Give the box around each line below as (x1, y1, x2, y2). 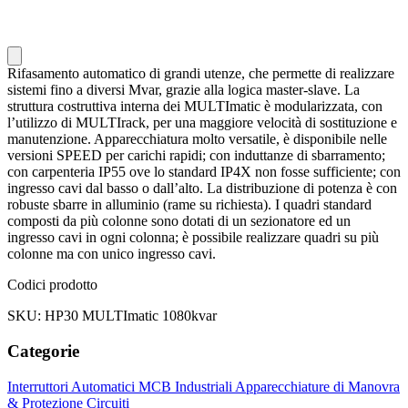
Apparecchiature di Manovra (235, 378, 400, 394)
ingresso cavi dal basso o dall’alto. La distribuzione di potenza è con (7, 180, 397, 197)
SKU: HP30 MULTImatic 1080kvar (7, 308, 217, 324)
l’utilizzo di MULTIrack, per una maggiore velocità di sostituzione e (7, 115, 397, 131)
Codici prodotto (7, 277, 97, 293)
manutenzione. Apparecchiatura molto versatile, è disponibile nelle (7, 131, 387, 148)
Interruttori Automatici (7, 378, 138, 394)
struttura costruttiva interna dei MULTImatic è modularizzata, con (7, 98, 382, 115)
